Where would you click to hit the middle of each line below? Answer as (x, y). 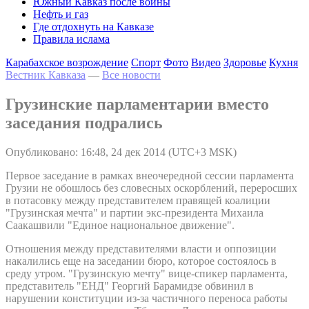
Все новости (131, 75)
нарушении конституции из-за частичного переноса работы (147, 298)
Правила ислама (71, 39)
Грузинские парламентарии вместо (137, 104)
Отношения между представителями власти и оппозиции (141, 248)
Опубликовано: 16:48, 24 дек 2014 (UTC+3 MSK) (121, 152)
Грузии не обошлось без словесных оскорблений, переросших (151, 188)
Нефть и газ (61, 14)
